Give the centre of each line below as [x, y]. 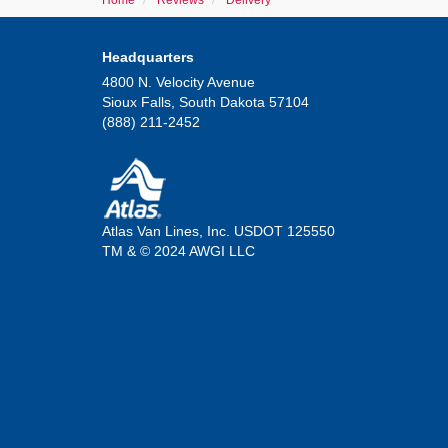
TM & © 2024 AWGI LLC [178, 251]
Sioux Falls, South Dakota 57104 [205, 102]
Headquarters [148, 57]
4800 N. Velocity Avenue [178, 82]
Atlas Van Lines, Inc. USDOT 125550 [218, 231]
